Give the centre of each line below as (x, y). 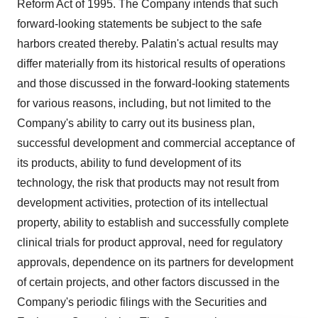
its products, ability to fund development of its (129, 163)
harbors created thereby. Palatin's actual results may (148, 44)
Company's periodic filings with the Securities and (142, 302)
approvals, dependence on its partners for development (155, 262)
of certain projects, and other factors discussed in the (148, 282)
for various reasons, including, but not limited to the (144, 103)
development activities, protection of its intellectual (143, 203)
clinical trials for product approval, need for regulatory (150, 242)
